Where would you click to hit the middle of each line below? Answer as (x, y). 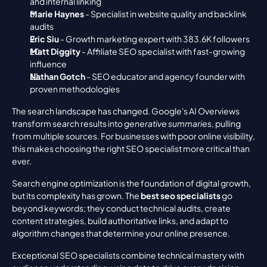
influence (48, 64)
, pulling (226, 123)
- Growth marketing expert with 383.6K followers (154, 39)
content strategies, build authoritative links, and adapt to (120, 221)
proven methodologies (75, 89)
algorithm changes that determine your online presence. (121, 233)
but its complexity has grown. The (76, 195)
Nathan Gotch (58, 76)
